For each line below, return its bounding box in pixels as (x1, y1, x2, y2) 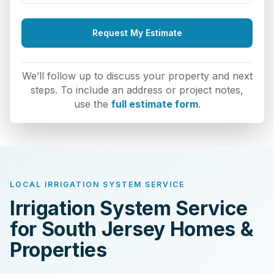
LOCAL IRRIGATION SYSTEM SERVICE (10, 180, 185, 189)
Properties (10, 238, 107, 262)
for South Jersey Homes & (10, 217, 254, 241)
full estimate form (111, 98, 198, 110)
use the (73, 98, 111, 110)
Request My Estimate (92, 28, 182, 38)
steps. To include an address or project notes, (31, 84, 243, 96)
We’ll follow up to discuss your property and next (21, 70, 253, 82)
